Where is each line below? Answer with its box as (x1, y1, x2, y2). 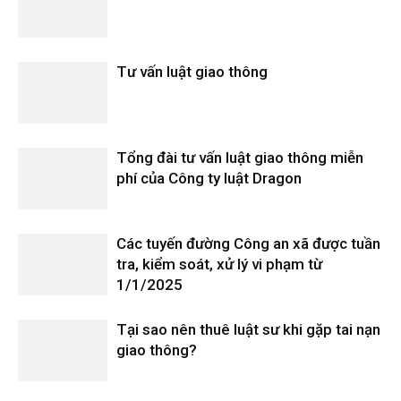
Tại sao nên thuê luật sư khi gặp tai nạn (116, 320, 380, 339)
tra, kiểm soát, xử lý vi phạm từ (116, 255, 322, 274)
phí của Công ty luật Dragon (116, 169, 302, 188)
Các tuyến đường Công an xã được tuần (116, 235, 380, 253)
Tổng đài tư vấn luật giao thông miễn (116, 149, 363, 167)
